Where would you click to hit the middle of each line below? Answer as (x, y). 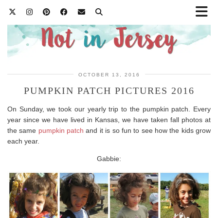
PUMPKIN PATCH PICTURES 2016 (109, 90)
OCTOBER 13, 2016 (109, 74)
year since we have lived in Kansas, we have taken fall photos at (109, 119)
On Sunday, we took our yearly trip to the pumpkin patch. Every (109, 109)
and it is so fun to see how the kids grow (147, 130)
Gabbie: (109, 158)
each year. (23, 141)
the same (23, 130)
